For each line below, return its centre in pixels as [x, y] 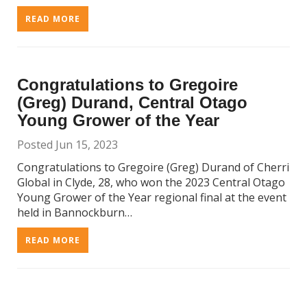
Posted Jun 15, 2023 [67, 145]
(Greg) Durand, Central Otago [132, 102]
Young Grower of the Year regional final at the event [152, 197]
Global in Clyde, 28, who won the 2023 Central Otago [151, 182]
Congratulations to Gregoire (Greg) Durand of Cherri [153, 167]
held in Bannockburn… [75, 212]
